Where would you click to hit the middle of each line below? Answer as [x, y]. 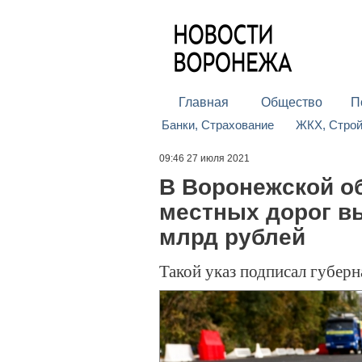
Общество [291, 102]
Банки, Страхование [218, 125]
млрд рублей [232, 237]
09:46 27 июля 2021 [204, 158]
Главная [203, 102]
